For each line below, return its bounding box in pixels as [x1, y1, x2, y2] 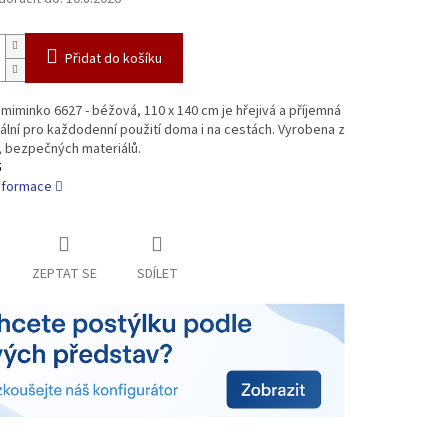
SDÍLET [136, 264, 178, 285]
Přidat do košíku [64, 49, 162, 70]
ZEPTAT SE [31, 264, 97, 285]
